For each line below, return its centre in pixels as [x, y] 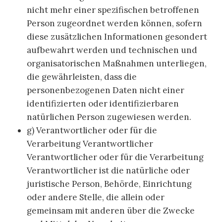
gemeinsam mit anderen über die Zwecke [111, 211]
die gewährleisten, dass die [82, 77]
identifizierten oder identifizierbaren [103, 104]
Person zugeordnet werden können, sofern [114, 24]
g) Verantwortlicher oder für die [92, 131]
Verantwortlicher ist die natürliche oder [108, 171]
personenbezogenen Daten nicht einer [106, 90]
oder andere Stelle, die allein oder [96, 197]
